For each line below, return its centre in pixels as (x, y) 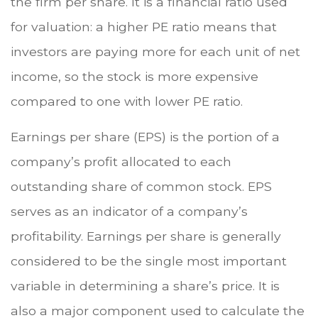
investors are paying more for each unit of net (155, 52)
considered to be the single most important (149, 261)
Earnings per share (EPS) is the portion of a (145, 137)
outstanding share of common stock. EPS (141, 187)
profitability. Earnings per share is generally (146, 236)
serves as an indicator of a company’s (129, 212)
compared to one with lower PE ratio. (127, 102)
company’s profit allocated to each (121, 162)
